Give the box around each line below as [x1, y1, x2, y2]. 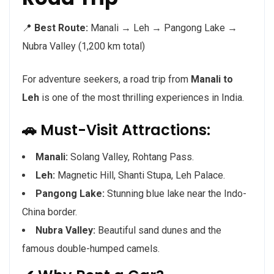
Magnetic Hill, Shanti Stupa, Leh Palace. [55, 169, 225, 182]
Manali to [191, 73, 233, 86]
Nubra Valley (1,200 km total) [22, 40, 145, 53]
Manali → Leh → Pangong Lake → [88, 22, 237, 34]
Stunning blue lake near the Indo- [105, 188, 246, 200]
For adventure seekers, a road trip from [22, 73, 191, 86]
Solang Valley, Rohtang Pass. [68, 151, 194, 163]
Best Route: [34, 22, 88, 34]
